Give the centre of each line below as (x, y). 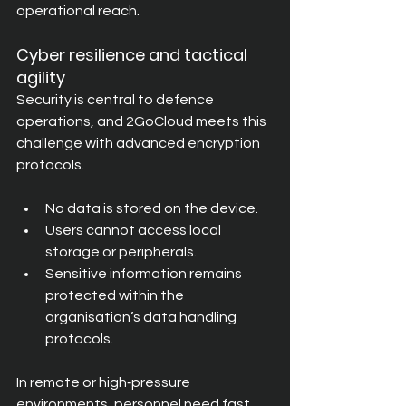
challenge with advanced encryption (140, 143)
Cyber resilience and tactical (134, 55)
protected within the (116, 295)
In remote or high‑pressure (105, 382)
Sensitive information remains (145, 274)
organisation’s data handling (142, 317)
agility (41, 77)
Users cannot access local (135, 230)
